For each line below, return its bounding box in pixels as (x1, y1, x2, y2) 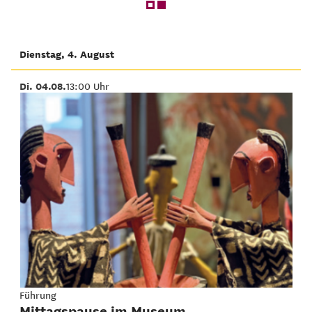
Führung (19, 287, 56, 302)
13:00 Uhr (66, 78, 109, 93)
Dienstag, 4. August (19, 46, 114, 61)
